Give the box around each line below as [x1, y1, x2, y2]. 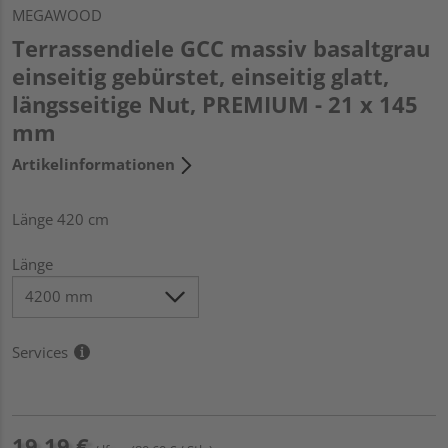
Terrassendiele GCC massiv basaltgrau [12, 32, 430, 63]
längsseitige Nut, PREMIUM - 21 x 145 [12, 88, 418, 119]
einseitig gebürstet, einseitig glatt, [12, 60, 389, 91]
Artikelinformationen [12, 153, 175, 174]
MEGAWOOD [12, 4, 102, 25]
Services [12, 341, 68, 362]
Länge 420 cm [12, 208, 109, 229]
